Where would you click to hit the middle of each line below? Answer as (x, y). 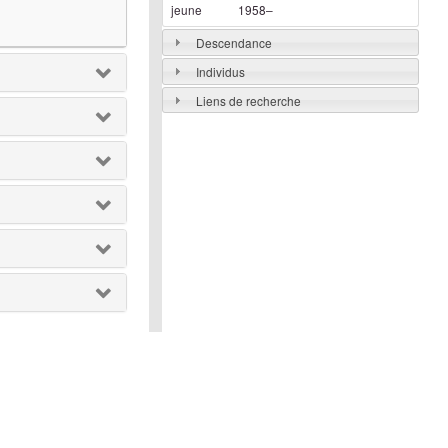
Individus (220, 71)
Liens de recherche (248, 100)
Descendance (233, 42)
